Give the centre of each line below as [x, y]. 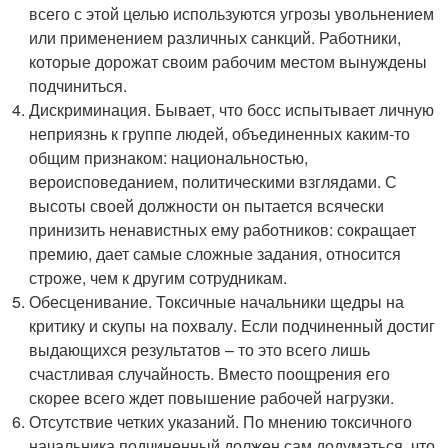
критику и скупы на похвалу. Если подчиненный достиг [232, 325]
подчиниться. [78, 85]
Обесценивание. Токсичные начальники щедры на [217, 301]
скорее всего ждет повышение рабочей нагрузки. [212, 397]
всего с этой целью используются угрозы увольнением [232, 13]
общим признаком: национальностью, [169, 157]
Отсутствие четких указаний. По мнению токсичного [221, 421]
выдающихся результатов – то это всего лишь [200, 349]
